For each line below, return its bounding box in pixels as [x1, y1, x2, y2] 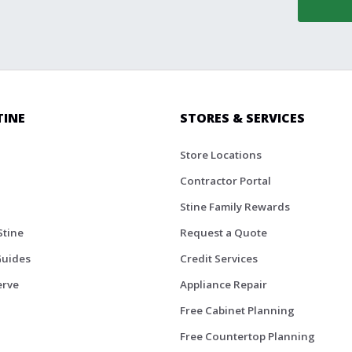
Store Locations [180, 148, 262, 163]
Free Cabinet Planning [180, 303, 295, 318]
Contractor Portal [180, 174, 271, 189]
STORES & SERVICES [180, 109, 305, 127]
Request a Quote [180, 225, 267, 240]
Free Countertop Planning [180, 329, 315, 344]
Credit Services [180, 251, 258, 266]
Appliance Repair [180, 277, 267, 292]
